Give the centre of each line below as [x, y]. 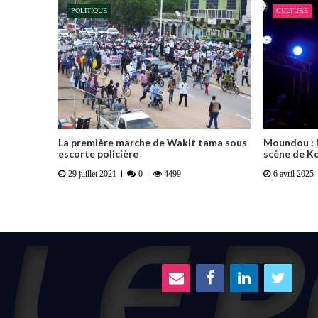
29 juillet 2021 [92, 174]
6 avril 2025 [293, 174]
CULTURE [292, 10]
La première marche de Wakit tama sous [153, 142]
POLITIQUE [89, 10]
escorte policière [98, 153]
